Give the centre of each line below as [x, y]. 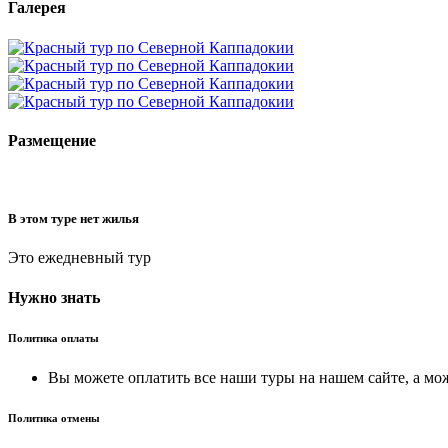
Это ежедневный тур [79, 258]
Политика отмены [54, 417]
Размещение [52, 140]
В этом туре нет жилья [73, 219]
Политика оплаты [53, 337]
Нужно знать [54, 297]
